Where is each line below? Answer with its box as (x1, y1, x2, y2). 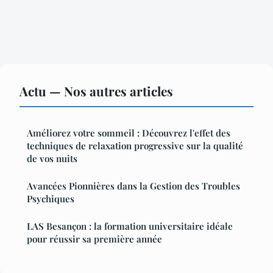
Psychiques (27, 193, 74, 205)
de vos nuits (27, 152, 77, 165)
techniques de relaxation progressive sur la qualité (27, 140, 243, 152)
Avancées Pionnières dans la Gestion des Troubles (27, 180, 240, 193)
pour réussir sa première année (27, 233, 162, 246)
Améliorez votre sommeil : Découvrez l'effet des (27, 127, 230, 140)
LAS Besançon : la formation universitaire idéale (27, 220, 233, 233)
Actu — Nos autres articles (19, 82, 173, 100)
